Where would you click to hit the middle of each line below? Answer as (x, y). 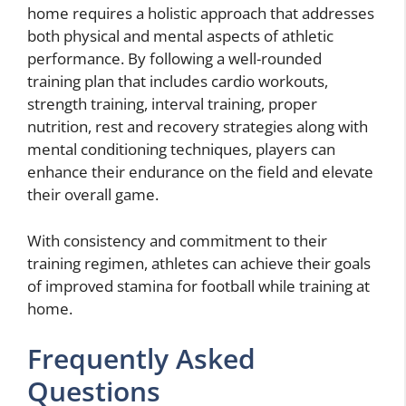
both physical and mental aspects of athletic (180, 36)
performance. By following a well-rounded (174, 59)
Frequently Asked (141, 359)
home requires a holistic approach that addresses (201, 14)
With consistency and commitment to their (177, 240)
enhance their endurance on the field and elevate (200, 172)
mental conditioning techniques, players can (181, 150)
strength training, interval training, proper (172, 104)
